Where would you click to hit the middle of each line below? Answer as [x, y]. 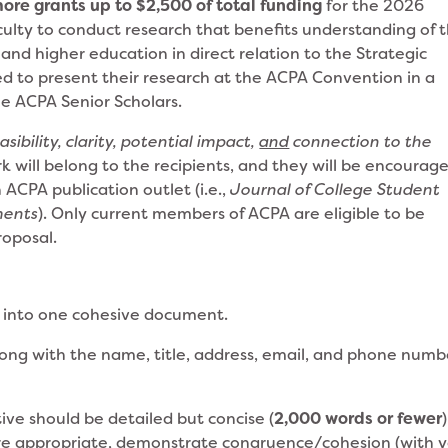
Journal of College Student [335, 189]
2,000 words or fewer [358, 418]
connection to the [361, 141]
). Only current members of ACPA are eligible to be [232, 213]
